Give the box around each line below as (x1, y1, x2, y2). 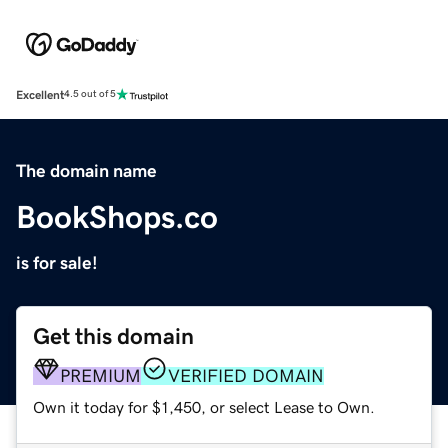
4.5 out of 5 (64, 89, 116, 100)
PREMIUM (60, 366, 141, 385)
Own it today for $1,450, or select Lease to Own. (33, 398, 375, 415)
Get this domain (33, 324, 194, 348)
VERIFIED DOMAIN (168, 366, 324, 385)
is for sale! (16, 253, 98, 272)
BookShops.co (16, 200, 218, 233)
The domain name (16, 161, 157, 180)
